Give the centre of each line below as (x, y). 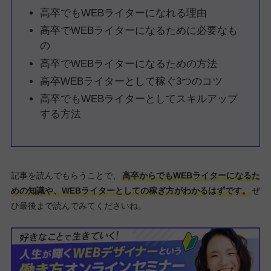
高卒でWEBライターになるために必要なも (139, 31)
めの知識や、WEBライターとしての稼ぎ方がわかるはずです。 (130, 190)
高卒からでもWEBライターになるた (191, 175)
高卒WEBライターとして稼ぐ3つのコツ (131, 81)
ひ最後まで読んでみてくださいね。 (78, 205)
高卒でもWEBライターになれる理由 (123, 13)
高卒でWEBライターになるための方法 (128, 64)
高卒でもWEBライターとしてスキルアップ (139, 99)
